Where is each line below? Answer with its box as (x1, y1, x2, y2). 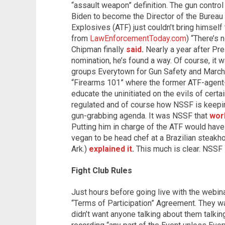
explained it (89, 144, 132, 154)
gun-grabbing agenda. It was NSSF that (71, 110, 209, 121)
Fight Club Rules (71, 165, 132, 175)
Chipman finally (71, 44, 126, 54)
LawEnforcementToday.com (90, 33, 186, 43)
